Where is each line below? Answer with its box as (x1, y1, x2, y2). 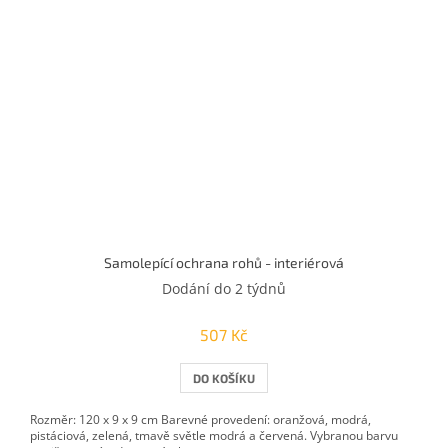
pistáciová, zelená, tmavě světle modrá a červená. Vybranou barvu (30, 427, 398, 445)
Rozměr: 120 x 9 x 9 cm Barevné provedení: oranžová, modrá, (30, 411, 371, 429)
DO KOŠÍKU (193, 371, 255, 386)
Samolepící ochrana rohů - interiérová (104, 254, 344, 272)
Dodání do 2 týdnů (162, 279, 286, 299)
